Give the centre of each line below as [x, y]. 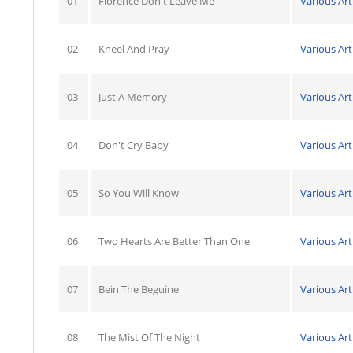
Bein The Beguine [139, 289]
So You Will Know [139, 193]
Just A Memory [133, 97]
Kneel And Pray [134, 49]
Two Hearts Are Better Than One [174, 241]
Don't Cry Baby [134, 145]
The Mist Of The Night [149, 337]
